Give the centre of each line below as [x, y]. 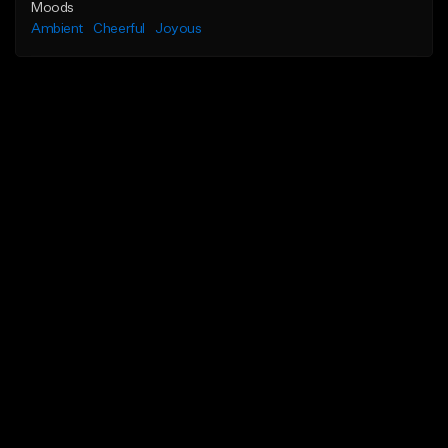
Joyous [178, 29]
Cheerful [119, 29]
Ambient [57, 29]
